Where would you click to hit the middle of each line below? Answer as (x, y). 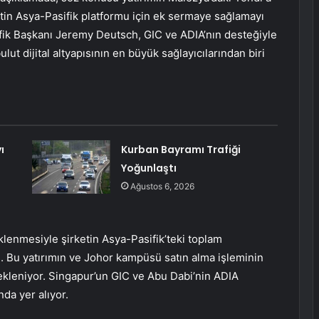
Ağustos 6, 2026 (162, 187)
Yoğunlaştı (148, 168)
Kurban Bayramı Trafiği (181, 150)
